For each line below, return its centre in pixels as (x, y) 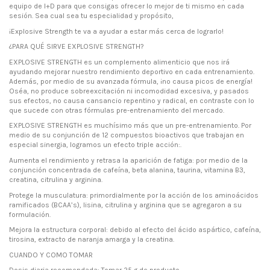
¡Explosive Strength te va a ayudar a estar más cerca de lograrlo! (116, 31)
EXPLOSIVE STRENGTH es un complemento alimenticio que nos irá (119, 62)
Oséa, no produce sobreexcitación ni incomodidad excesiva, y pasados (129, 91)
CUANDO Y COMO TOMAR (51, 255)
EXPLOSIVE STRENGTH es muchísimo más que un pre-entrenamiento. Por (130, 126)
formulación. (30, 214)
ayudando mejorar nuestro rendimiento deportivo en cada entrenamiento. (132, 71)
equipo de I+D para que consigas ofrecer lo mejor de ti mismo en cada (127, 6)
